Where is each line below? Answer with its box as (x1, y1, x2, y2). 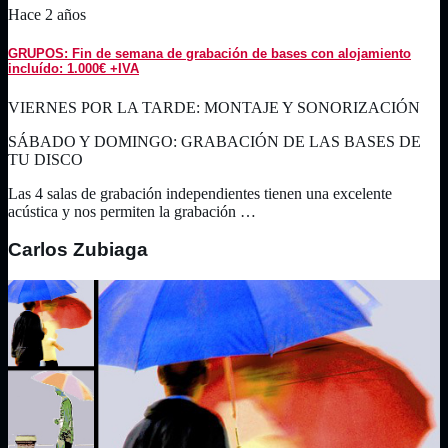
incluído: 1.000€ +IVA (8, 61, 139, 77)
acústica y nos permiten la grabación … (8, 202, 256, 220)
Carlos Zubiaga (8, 239, 148, 261)
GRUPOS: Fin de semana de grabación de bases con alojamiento (8, 46, 411, 62)
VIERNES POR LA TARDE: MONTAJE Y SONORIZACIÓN (8, 98, 420, 116)
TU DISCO (8, 150, 83, 168)
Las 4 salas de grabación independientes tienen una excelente (8, 184, 392, 202)
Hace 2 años (8, 6, 86, 24)
